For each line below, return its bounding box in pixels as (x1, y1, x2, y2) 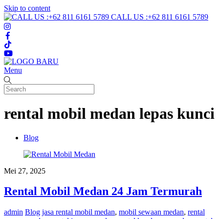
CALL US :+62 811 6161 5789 (111, 13, 208, 21)
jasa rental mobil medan (42, 208, 115, 217)
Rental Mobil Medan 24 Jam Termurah (4, 185, 202, 198)
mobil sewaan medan (119, 208, 184, 217)
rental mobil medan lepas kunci (4, 105, 215, 123)
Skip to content (4, 4, 50, 12)
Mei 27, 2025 (4, 166, 45, 175)
